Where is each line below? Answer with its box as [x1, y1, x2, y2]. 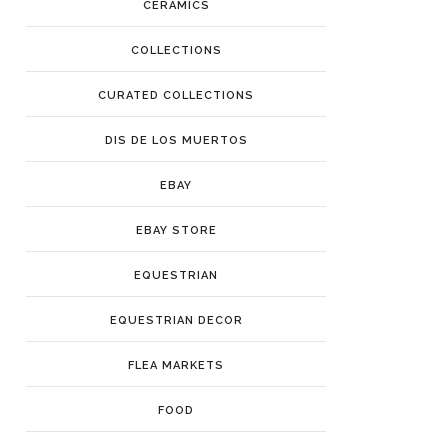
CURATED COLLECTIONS [98, 89, 254, 103]
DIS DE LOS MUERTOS [104, 134, 248, 148]
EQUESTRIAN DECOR [109, 314, 243, 328]
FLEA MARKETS [128, 359, 224, 373]
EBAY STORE [135, 224, 217, 238]
